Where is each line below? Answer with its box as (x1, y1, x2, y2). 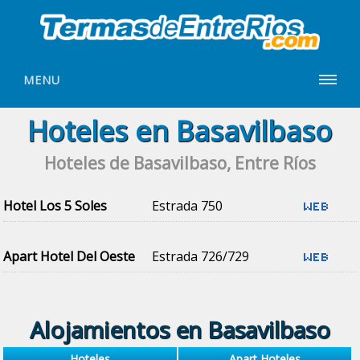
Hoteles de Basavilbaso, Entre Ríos (43, 151, 316, 174)
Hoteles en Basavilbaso (27, 111, 333, 149)
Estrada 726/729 (151, 247, 249, 265)
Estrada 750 (151, 196, 223, 215)
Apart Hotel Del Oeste (3, 247, 136, 265)
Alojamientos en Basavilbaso (29, 313, 330, 345)
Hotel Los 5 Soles (3, 196, 108, 215)
